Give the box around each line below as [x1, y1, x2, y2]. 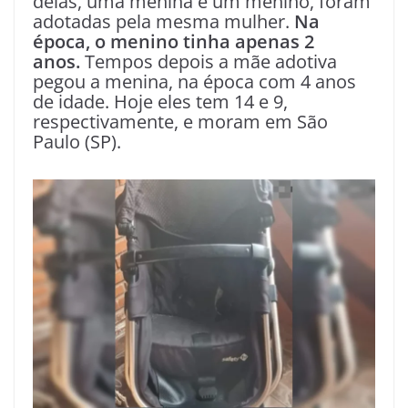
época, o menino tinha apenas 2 [33, 29, 314, 54]
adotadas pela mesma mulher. [33, 9, 294, 34]
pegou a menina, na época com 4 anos [33, 69, 356, 94]
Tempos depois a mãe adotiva [80, 49, 337, 74]
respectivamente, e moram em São [33, 109, 328, 134]
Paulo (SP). [33, 129, 121, 154]
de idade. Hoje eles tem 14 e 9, [33, 89, 288, 114]
